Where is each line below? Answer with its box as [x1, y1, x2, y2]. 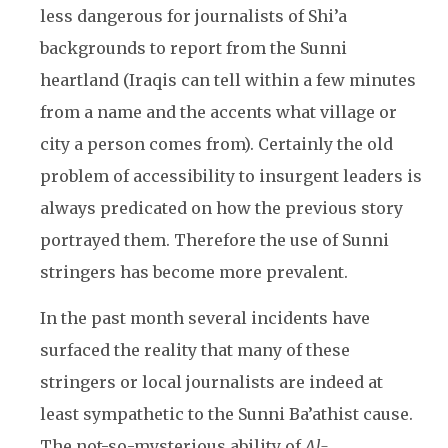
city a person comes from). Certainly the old [40, 134, 393, 154]
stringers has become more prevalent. [40, 262, 348, 282]
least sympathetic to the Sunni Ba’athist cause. [40, 404, 413, 424]
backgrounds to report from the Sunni [40, 38, 347, 58]
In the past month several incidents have [40, 308, 370, 328]
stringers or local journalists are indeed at [40, 372, 383, 392]
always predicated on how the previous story [40, 198, 403, 218]
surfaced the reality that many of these [40, 340, 350, 360]
